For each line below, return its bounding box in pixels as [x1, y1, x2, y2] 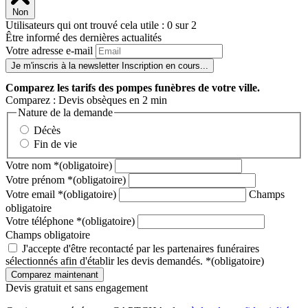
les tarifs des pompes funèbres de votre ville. [54, 82, 260, 94]
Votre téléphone [5, 215, 76, 228]
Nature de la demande [18, 107, 113, 119]
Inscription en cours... [122, 60, 208, 71]
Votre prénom [5, 174, 67, 186]
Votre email [5, 188, 58, 201]
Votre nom [5, 159, 54, 172]
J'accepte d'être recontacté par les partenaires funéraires [22, 243, 259, 255]
